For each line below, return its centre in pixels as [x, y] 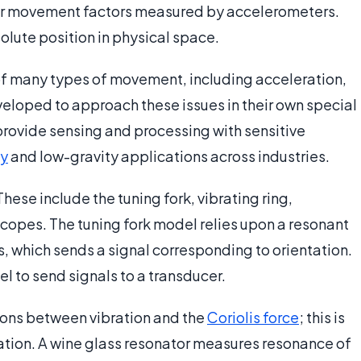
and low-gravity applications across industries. [169, 156]
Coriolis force [253, 317]
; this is [322, 317]
